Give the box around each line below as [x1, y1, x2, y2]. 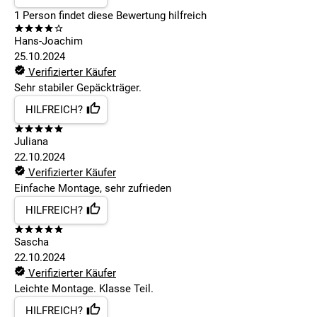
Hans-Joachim [14, 35, 83, 48]
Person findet [20, 9, 85, 23]
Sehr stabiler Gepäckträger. [14, 81, 142, 95]
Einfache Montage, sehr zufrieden [14, 182, 171, 195]
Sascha [14, 236, 49, 249]
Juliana [14, 135, 48, 149]
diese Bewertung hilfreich [85, 9, 207, 23]
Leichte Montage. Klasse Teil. [14, 282, 154, 296]
